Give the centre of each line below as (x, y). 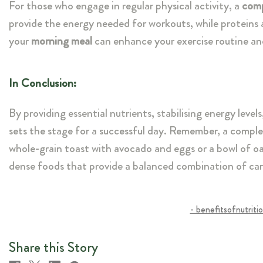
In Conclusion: (43, 83)
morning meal (62, 41)
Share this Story (53, 247)
